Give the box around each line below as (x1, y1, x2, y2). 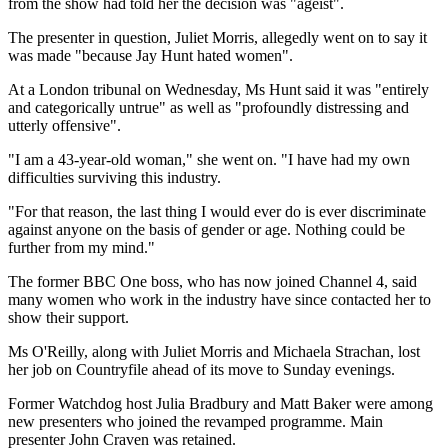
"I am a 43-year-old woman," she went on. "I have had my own (8, 150, 410, 168)
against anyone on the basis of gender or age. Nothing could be (8, 220, 405, 238)
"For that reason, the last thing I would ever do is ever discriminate (8, 202, 426, 220)
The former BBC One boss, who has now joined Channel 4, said (8, 272, 417, 290)
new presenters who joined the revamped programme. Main (8, 412, 383, 430)
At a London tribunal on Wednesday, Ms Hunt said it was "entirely (8, 80, 429, 98)
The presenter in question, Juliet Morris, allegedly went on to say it (8, 28, 427, 46)
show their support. (8, 308, 129, 326)
